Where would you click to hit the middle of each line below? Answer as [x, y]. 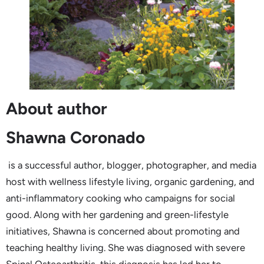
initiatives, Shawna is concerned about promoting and [123, 231]
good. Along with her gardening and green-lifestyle [117, 215]
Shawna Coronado [75, 138]
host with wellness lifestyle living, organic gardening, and [130, 182]
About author [57, 109]
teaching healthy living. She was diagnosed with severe [126, 248]
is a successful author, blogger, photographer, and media [131, 165]
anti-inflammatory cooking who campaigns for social [121, 198]
